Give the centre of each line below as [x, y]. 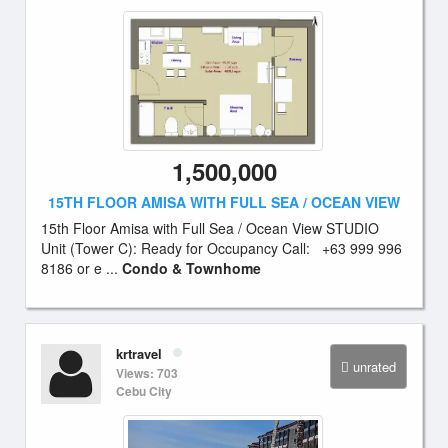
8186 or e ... [81, 268]
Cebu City [144, 391]
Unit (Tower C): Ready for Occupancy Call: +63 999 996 [221, 248]
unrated [374, 366]
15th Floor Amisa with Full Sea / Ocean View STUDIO [210, 228]
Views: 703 [147, 373]
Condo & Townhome [191, 268]
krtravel [139, 353]
